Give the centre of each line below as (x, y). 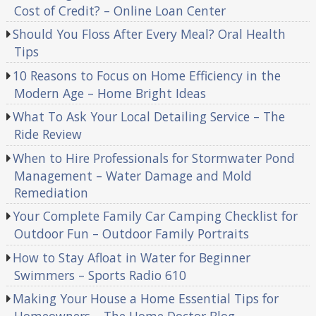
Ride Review (48, 134)
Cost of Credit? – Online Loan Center (120, 10)
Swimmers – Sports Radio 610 (100, 275)
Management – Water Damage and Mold (133, 175)
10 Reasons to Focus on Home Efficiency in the (147, 75)
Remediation (51, 192)
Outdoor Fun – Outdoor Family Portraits (131, 234)
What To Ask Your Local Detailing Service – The (149, 117)
